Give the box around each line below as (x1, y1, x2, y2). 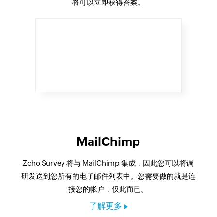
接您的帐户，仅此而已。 (68, 185, 149, 193)
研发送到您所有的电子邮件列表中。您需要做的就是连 (21, 171, 196, 180)
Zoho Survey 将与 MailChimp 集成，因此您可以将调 (23, 158, 194, 167)
